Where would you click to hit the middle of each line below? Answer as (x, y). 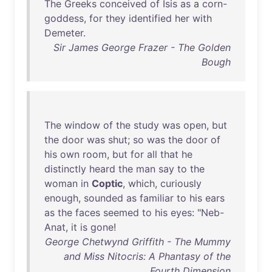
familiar (157, 198)
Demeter (64, 33)
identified (150, 18)
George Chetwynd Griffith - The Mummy (138, 242)
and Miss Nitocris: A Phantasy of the (147, 256)
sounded (104, 198)
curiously (181, 183)
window (82, 125)
